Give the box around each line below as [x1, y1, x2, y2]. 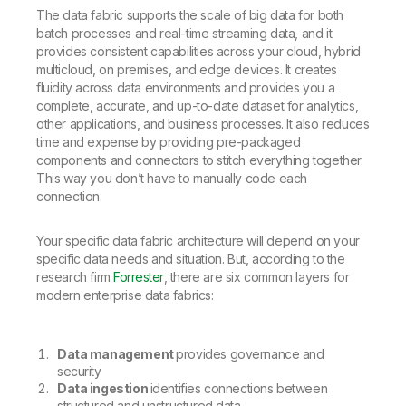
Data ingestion [57, 381, 150, 397]
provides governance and [176, 346, 324, 362]
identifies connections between [150, 381, 328, 397]
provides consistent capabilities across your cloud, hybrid [36, 43, 361, 60]
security [57, 363, 101, 380]
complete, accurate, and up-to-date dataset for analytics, [36, 98, 359, 114]
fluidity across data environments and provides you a [36, 80, 335, 96]
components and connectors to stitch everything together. [36, 152, 363, 169]
